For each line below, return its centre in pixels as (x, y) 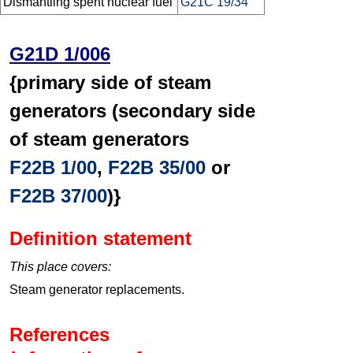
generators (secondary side (132, 111)
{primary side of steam (110, 83)
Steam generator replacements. (97, 290)
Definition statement (100, 239)
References (59, 335)
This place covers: (60, 267)
